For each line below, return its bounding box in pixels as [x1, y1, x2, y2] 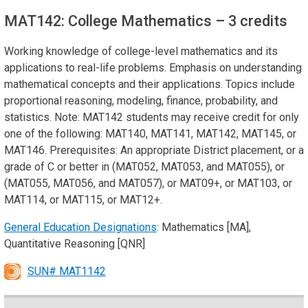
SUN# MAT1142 [27, 264, 106, 278]
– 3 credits [215, 12, 287, 30]
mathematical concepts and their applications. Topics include [4, 77, 295, 91]
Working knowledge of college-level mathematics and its [4, 44, 278, 58]
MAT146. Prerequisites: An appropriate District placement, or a [4, 143, 304, 157]
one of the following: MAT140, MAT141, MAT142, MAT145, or [4, 126, 296, 140]
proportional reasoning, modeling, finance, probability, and [4, 93, 278, 107]
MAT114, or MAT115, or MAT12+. [4, 192, 162, 206]
